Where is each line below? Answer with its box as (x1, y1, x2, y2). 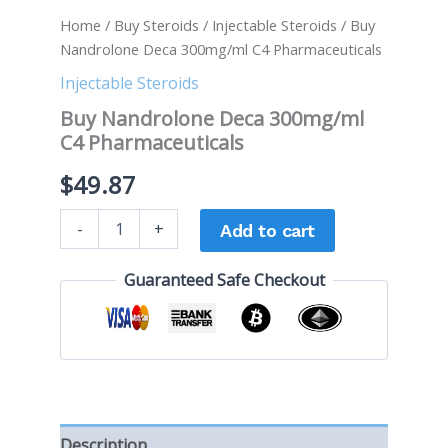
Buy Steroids (114, 14, 199, 35)
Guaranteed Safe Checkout (123, 269, 325, 292)
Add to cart (220, 220, 315, 242)
